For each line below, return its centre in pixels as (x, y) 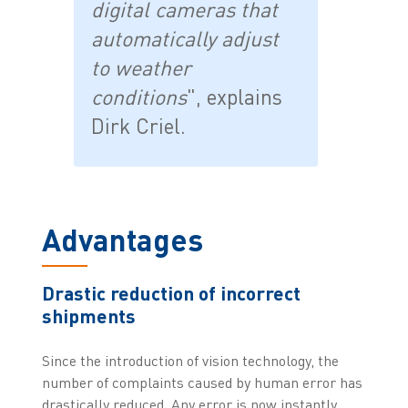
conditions (139, 97)
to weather (142, 68)
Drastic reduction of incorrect (171, 293)
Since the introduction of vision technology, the (190, 361)
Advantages (122, 240)
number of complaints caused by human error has (202, 383)
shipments (88, 316)
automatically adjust (185, 39)
